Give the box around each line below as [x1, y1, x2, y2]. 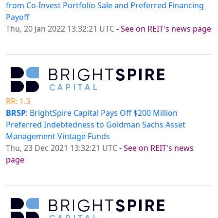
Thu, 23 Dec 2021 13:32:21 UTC [6, 143, 117, 154]
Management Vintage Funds [6, 131, 110, 142]
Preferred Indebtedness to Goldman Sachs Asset [6, 119, 185, 130]
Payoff [6, 12, 29, 23]
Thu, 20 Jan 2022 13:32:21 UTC [6, 23, 114, 35]
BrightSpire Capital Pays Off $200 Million [30, 108, 178, 119]
